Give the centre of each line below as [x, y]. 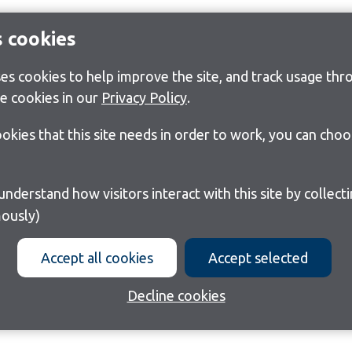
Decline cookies [176, 295]
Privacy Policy [144, 97]
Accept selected [258, 257]
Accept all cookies [97, 257]
